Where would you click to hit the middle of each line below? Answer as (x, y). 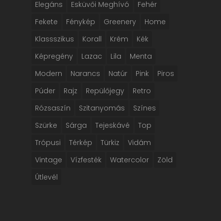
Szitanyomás (102, 108)
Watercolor (129, 160)
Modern (49, 74)
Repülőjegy (105, 91)
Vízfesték (86, 160)
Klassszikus (55, 39)
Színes (145, 108)
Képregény (54, 56)
